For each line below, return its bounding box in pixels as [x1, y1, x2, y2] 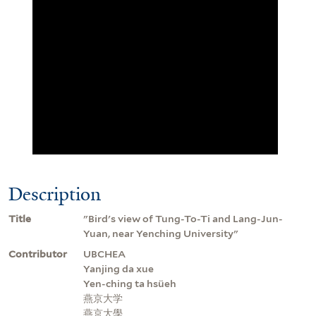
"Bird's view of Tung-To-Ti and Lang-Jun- [83, 212, 283, 224]
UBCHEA [83, 248, 126, 260]
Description [8, 181, 101, 206]
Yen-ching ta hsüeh [83, 277, 176, 289]
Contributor [8, 248, 67, 260]
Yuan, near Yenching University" [83, 227, 238, 239]
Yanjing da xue [83, 262, 154, 274]
